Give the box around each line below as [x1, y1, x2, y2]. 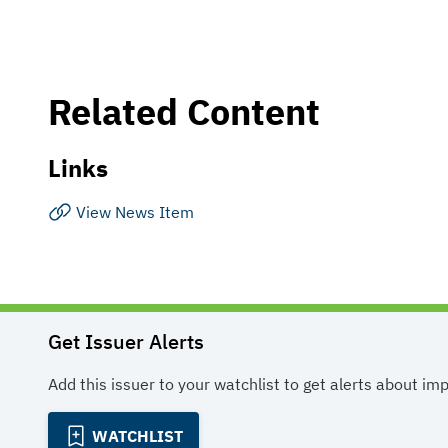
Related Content [48, 88, 320, 135]
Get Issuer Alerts [48, 328, 204, 355]
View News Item [76, 202, 194, 222]
